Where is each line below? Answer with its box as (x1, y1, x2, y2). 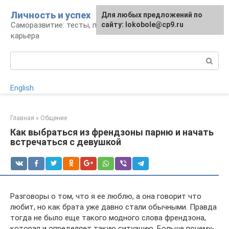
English (10, 83, 34, 93)
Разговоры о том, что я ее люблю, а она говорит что (10, 192, 201, 201)
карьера (11, 31, 39, 40)
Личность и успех (11, 10, 90, 20)
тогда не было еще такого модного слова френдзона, (10, 213, 206, 222)
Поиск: (10, 52, 34, 61)
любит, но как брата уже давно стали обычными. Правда (10, 202, 217, 212)
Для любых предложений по (101, 11, 202, 19)
